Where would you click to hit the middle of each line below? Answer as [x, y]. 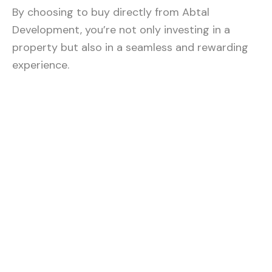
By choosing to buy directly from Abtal [111, 12]
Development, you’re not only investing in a [121, 29]
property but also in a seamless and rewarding [130, 47]
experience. [41, 65]
